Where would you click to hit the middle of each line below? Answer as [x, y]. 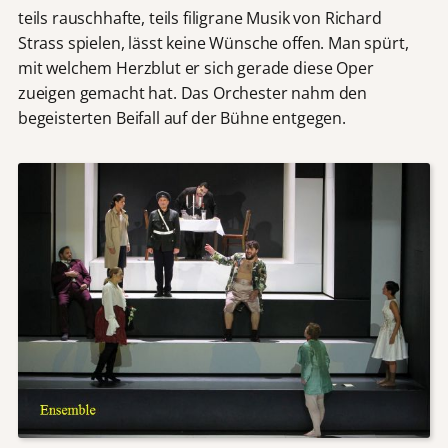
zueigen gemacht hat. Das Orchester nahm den [192, 93]
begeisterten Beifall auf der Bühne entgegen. [181, 118]
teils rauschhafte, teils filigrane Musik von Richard [199, 18]
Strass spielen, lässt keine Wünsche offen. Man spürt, [213, 43]
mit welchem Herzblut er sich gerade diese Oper [195, 68]
